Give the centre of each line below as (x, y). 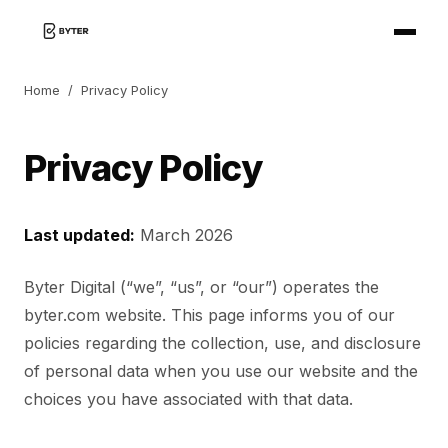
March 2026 (184, 235)
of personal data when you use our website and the (221, 371)
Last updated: (79, 235)
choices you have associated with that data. (188, 399)
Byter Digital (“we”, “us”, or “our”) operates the (201, 287)
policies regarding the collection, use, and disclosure (222, 343)
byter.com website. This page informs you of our (209, 315)
